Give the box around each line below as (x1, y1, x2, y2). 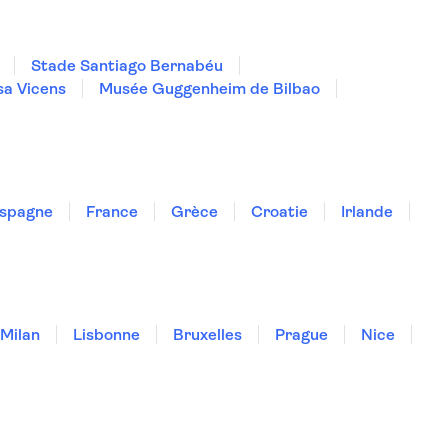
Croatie (251, 202, 308, 221)
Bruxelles (173, 325, 242, 344)
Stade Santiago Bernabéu (31, 56, 223, 75)
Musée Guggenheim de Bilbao (99, 79, 320, 98)
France (86, 202, 138, 221)
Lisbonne (73, 325, 140, 344)
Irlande (341, 202, 393, 221)
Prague (275, 325, 328, 344)
